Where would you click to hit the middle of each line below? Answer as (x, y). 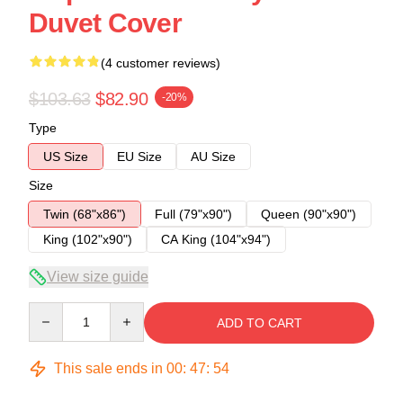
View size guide (98, 276)
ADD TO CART (259, 322)
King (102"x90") (88, 239)
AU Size (213, 156)
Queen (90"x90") (309, 214)
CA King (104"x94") (216, 239)
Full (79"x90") (193, 214)
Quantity (52, 310)
